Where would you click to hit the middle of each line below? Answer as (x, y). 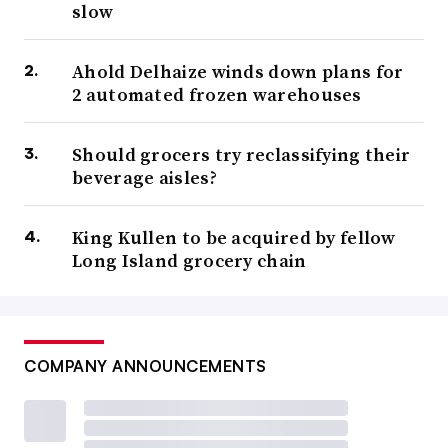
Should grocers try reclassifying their (241, 155)
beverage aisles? (144, 178)
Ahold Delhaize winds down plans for (238, 72)
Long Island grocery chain (189, 261)
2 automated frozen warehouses (217, 95)
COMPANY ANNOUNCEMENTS (145, 366)
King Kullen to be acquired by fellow (234, 238)
